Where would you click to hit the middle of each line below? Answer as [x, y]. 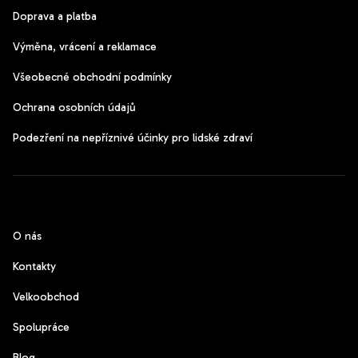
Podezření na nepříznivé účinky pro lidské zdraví [133, 138]
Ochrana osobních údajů [74, 108]
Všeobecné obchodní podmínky [92, 78]
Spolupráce [41, 328]
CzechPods [54, 202]
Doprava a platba [55, 17]
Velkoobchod [46, 297]
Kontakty [34, 267]
